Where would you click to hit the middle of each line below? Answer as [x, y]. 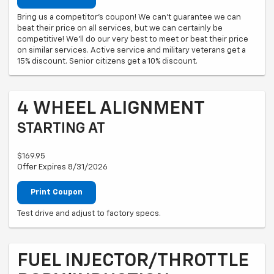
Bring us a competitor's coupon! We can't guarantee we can [129, 18]
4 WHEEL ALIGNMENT [111, 109]
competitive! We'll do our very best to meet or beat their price [133, 40]
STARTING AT [61, 129]
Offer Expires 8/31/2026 [62, 168]
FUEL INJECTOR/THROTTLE [133, 261]
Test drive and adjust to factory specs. [89, 213]
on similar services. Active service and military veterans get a [131, 51]
